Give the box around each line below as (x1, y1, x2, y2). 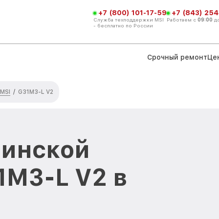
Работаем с (167, 16, 197, 22)
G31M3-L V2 (18, 88, 53, 95)
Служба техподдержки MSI (93, 16, 164, 22)
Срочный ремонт (147, 53, 207, 61)
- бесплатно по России (93, 22, 153, 28)
